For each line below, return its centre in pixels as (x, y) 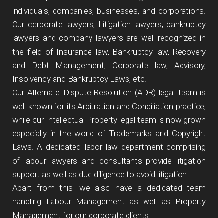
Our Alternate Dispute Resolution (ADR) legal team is (109, 92)
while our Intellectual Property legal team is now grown (109, 120)
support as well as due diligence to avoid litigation (100, 174)
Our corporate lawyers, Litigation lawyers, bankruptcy (109, 24)
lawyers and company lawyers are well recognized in (109, 38)
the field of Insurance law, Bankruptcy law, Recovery (109, 52)
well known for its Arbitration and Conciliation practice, (109, 106)
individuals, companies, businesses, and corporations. (109, 11)
